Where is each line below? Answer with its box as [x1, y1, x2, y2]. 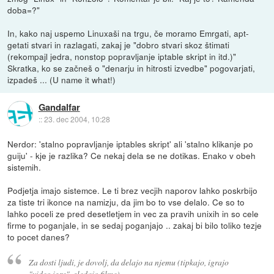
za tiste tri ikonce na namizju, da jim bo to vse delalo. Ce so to [7, 196, 245, 209]
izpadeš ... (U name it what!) [7, 73, 116, 86]
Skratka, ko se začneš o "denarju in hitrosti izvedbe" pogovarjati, [7, 62, 256, 75]
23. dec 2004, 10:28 [43, 114, 110, 125]
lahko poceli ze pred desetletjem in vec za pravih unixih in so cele [7, 207, 259, 220]
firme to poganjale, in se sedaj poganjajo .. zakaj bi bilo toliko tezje [7, 219, 262, 232]
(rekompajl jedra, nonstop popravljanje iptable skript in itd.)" [7, 50, 237, 63]
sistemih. [7, 161, 42, 174]
